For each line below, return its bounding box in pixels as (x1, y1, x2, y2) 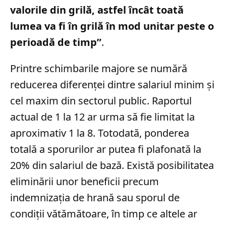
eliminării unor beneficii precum (10, 174, 159, 188)
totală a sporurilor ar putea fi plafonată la (10, 142, 201, 156)
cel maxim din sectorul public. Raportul (10, 93, 192, 107)
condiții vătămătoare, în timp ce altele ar (10, 206, 197, 220)
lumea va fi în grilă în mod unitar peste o (10, 19, 214, 33)
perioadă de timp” (10, 35, 101, 49)
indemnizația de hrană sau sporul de (10, 190, 180, 204)
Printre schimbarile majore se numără (10, 61, 187, 75)
